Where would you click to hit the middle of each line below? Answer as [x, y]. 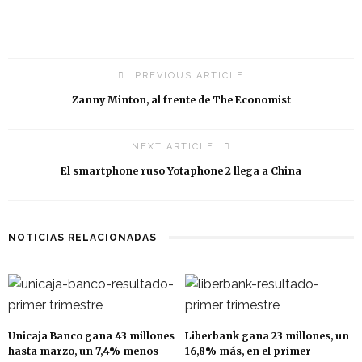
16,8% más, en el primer [248, 351]
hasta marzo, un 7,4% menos [83, 351]
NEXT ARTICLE [173, 147]
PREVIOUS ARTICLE [189, 76]
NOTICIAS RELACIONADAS [82, 238]
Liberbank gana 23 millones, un [267, 336]
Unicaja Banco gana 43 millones [91, 336]
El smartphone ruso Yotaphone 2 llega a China [181, 171]
